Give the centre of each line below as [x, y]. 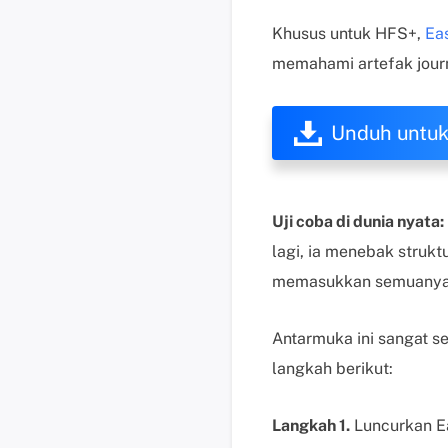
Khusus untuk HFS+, [348, 33]
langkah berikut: [332, 368]
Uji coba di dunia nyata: [358, 221]
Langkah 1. [311, 425]
